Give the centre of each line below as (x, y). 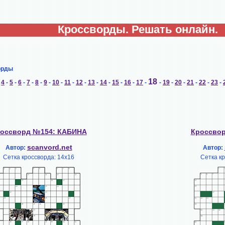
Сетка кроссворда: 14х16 (39, 157)
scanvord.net (49, 147)
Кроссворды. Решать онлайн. (138, 29)
